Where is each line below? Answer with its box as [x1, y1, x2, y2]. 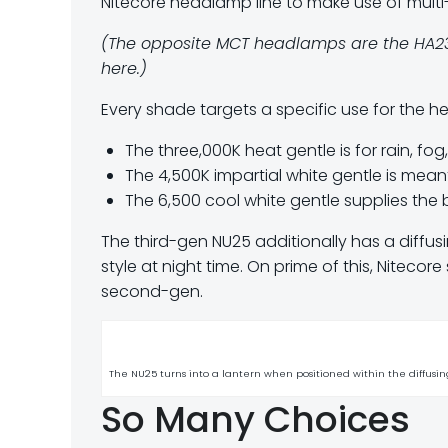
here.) [101, 57, 147, 80]
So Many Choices [101, 394, 410, 445]
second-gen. [101, 280, 203, 303]
